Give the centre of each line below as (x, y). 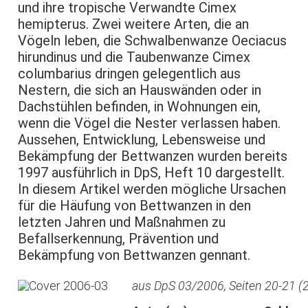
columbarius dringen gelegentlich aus (130, 74)
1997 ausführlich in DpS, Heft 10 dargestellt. (152, 173)
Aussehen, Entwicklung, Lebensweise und (142, 140)
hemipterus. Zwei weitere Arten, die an (134, 24)
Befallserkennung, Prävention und (119, 239)
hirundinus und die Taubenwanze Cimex (134, 57)
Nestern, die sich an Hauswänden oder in (140, 90)
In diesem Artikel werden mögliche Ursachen (152, 189)
